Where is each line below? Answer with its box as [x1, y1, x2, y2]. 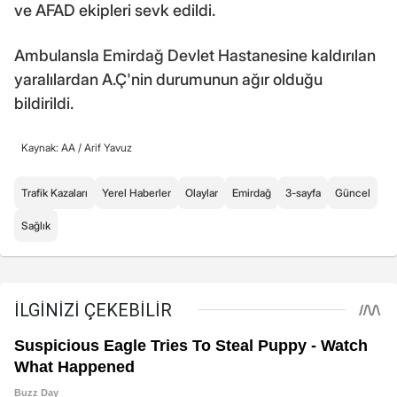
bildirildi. [14, 93, 74, 113]
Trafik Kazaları [21, 185, 88, 199]
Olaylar [185, 185, 218, 199]
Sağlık [21, 218, 51, 232]
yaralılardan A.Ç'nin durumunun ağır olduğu [14, 69, 323, 89]
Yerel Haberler [102, 185, 171, 199]
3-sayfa [285, 185, 321, 199]
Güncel [335, 185, 370, 199]
